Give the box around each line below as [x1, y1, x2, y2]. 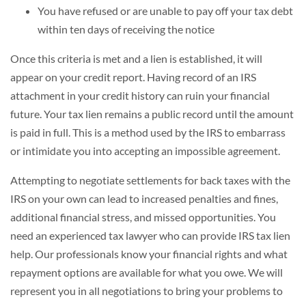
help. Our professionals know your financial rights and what [10, 247, 288, 260]
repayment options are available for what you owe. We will [10, 266, 283, 279]
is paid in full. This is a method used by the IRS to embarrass [10, 126, 286, 139]
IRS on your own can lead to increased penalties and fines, [10, 192, 278, 205]
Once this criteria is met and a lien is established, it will [10, 52, 262, 65]
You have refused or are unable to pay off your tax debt [38, 4, 293, 17]
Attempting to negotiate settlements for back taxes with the [10, 173, 290, 186]
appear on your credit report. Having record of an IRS [10, 70, 256, 83]
